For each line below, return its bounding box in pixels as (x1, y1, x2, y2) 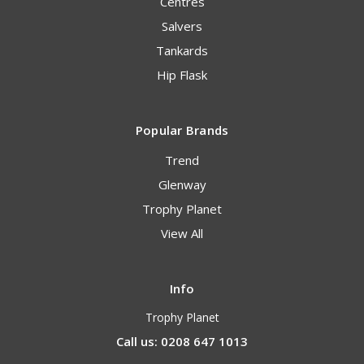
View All (161, 225, 203, 242)
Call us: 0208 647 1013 (116, 333, 248, 350)
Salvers (162, 18, 202, 35)
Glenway (158, 176, 206, 193)
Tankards (156, 42, 208, 59)
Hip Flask (157, 67, 207, 84)
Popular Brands (135, 122, 229, 139)
